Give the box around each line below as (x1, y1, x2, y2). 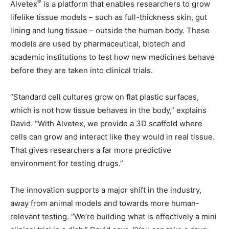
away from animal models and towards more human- (10, 198, 199, 208)
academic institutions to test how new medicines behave (10, 52, 215, 62)
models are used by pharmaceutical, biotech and (10, 39, 185, 49)
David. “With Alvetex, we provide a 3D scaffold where (10, 119, 202, 128)
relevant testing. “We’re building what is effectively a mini (10, 212, 217, 221)
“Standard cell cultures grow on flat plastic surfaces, (10, 92, 199, 102)
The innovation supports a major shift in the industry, (10, 185, 201, 195)
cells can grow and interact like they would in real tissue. (10, 132, 215, 142)
